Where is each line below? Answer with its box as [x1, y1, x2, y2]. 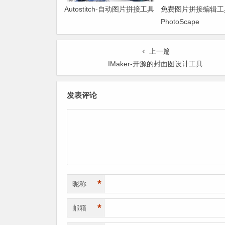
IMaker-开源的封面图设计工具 [107, 60, 203, 68]
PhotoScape [160, 18, 199, 26]
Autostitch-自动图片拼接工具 [64, 5, 154, 14]
